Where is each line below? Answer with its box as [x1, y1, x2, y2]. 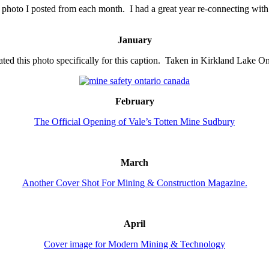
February [115, 96, 154, 107]
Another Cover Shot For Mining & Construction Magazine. [22, 178, 247, 189]
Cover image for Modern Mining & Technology [44, 239, 225, 250]
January [117, 35, 152, 46]
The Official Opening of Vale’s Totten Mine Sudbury [34, 116, 235, 127]
